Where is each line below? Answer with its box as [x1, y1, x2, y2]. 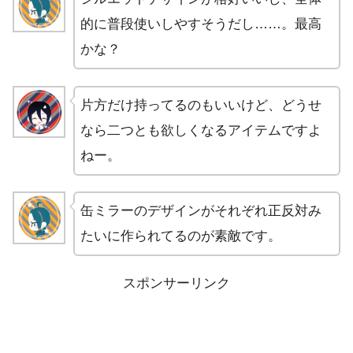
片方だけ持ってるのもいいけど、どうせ [80, 97, 321, 113]
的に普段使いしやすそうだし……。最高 [80, 17, 321, 32]
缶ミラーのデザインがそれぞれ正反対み [80, 203, 321, 219]
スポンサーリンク [123, 276, 230, 292]
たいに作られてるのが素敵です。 [80, 229, 281, 244]
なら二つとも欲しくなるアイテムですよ [80, 122, 321, 138]
